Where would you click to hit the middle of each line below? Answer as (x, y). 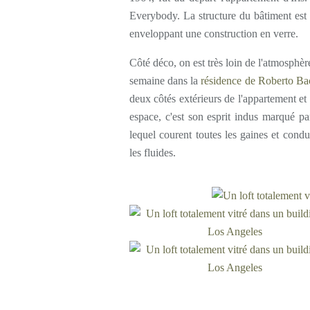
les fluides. (153, 153)
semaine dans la (165, 81)
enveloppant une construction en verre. (214, 34)
